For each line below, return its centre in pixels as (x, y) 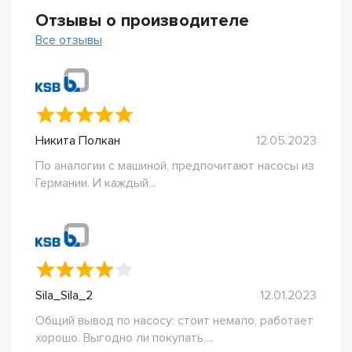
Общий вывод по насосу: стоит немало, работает (174, 321)
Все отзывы (69, 40)
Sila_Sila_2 (64, 295)
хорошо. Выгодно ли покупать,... (124, 338)
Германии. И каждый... (95, 183)
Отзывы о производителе (142, 21)
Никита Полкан (78, 141)
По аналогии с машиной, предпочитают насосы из (175, 166)
